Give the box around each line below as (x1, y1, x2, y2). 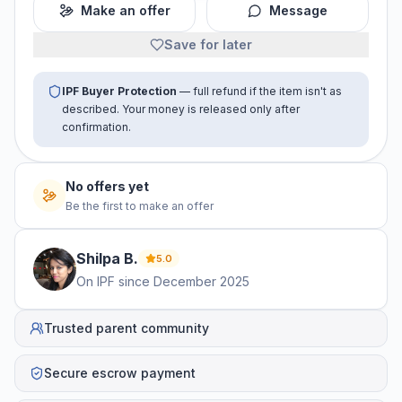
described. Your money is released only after (62, 102, 300, 117)
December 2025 (153, 274, 249, 290)
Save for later (164, 37, 252, 53)
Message (269, 3, 328, 19)
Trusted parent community (44, 320, 209, 336)
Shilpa (76, 249, 120, 268)
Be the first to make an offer (66, 199, 214, 214)
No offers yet (66, 179, 149, 195)
